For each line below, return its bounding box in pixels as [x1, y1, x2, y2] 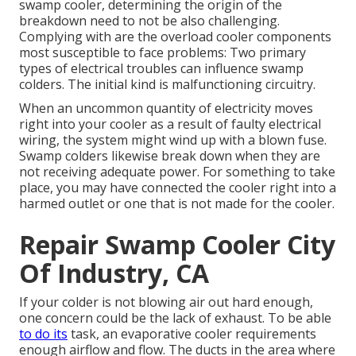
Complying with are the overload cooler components [19, 28, 331, 46]
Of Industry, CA [19, 256, 209, 291]
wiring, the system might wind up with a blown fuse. [19, 131, 327, 149]
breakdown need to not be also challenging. [19, 12, 280, 30]
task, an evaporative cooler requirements [68, 325, 316, 343]
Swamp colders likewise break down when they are [19, 147, 320, 165]
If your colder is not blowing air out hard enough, [19, 293, 313, 311]
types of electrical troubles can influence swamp [19, 60, 304, 78]
